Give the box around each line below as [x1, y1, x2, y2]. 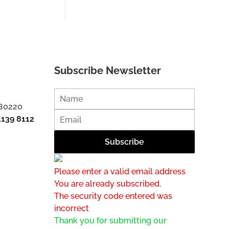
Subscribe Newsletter [54, 64, 161, 77]
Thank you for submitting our [54, 215, 167, 225]
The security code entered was [54, 191, 172, 201]
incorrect [54, 203, 89, 213]
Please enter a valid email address [54, 166, 186, 176]
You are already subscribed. [54, 178, 161, 189]
